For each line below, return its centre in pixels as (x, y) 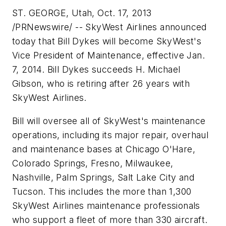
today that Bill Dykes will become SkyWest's (107, 41)
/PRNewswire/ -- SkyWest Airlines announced (109, 27)
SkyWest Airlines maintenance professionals (106, 206)
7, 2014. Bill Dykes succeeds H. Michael (96, 70)
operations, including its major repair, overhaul (110, 135)
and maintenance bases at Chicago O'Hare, (104, 149)
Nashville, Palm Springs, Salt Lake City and (103, 178)
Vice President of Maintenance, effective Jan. (108, 55)
